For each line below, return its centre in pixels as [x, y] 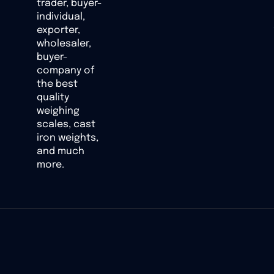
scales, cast [66, 125]
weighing [58, 111]
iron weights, [68, 138]
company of [65, 71]
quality [53, 98]
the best [57, 84]
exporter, [58, 31]
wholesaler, [64, 44]
